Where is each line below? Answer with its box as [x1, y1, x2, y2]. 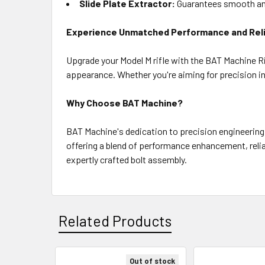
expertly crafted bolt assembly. [66, 154, 187, 165]
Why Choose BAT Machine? [66, 97, 183, 108]
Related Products [59, 212, 172, 230]
